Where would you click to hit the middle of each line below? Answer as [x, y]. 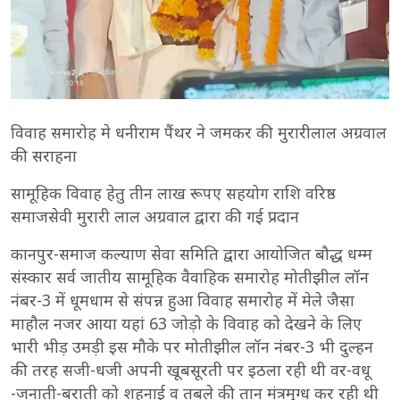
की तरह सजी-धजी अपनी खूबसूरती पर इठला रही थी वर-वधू [191, 370]
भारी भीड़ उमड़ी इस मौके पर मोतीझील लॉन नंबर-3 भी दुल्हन [192, 346]
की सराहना [44, 155]
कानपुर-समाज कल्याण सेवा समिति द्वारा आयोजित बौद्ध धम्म [192, 254]
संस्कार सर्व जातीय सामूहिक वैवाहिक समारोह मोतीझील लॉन [190, 277]
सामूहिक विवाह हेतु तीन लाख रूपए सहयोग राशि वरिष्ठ [173, 193]
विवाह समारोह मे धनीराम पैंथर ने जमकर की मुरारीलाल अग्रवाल [199, 132]
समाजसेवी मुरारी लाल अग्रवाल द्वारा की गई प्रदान [155, 216]
